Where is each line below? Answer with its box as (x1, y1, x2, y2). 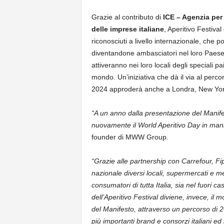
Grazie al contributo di (91, 13, 163, 21)
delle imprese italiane (91, 25, 164, 33)
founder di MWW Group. (91, 133, 168, 141)
